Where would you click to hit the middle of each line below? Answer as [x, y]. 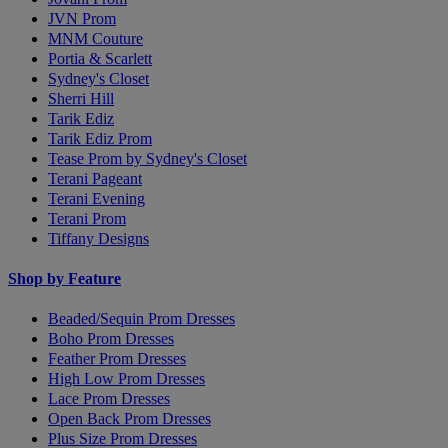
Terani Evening [96, 198]
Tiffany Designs [98, 238]
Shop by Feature [64, 279]
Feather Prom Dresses [117, 359]
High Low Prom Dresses [126, 379]
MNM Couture [95, 38]
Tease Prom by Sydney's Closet [147, 158]
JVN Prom [82, 18]
